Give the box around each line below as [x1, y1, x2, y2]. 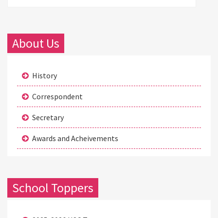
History [32, 71, 57, 81]
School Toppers [12, 180, 93, 196]
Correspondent [32, 91, 83, 102]
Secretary [32, 112, 64, 123]
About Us [12, 35, 59, 52]
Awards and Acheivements [32, 133, 118, 144]
